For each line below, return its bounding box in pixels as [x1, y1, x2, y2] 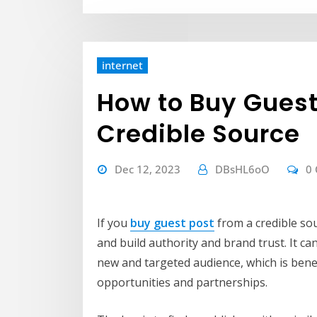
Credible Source [97, 117, 300, 151]
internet [102, 58, 143, 73]
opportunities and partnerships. [97, 275, 267, 291]
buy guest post [130, 215, 214, 231]
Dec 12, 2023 [115, 162, 180, 177]
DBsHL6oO [215, 162, 270, 177]
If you [97, 215, 130, 231]
